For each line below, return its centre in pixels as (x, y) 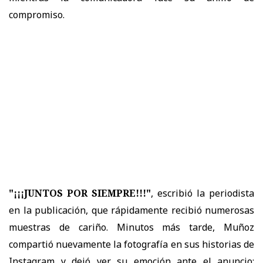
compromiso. (37, 14)
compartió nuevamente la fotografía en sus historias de (131, 244)
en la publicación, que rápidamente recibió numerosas (131, 210)
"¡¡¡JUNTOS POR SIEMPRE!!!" (80, 193)
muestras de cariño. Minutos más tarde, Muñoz (131, 227)
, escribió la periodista (203, 193)
